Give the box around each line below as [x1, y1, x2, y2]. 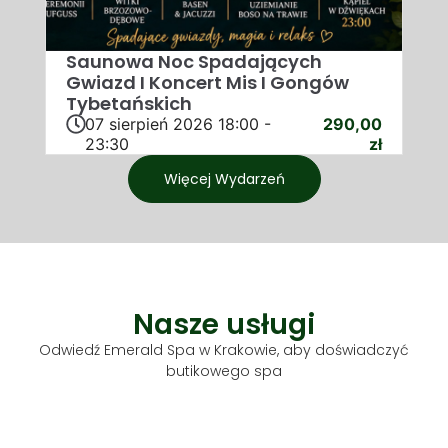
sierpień [108, 113, 168, 134]
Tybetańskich [65, 90, 192, 116]
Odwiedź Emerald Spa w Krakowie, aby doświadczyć [39, 340, 409, 361]
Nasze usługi [133, 305, 315, 345]
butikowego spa [166, 361, 282, 382]
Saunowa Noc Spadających [65, 48, 322, 74]
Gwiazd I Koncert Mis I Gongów [65, 69, 349, 95]
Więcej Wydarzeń [163, 168, 285, 189]
